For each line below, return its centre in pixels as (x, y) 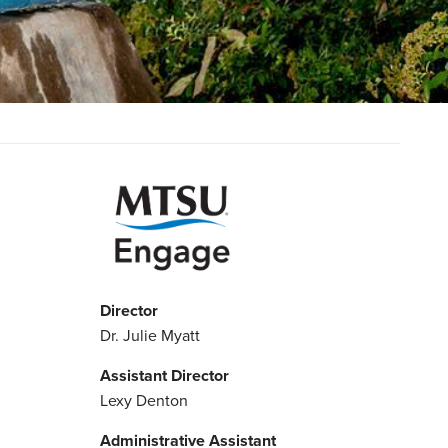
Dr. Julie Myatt (150, 334)
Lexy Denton (144, 399)
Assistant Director (164, 375)
